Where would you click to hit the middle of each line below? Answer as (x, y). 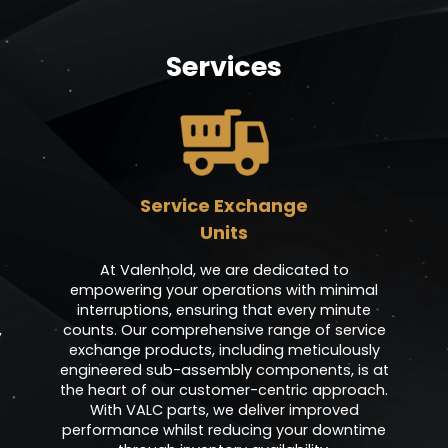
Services (224, 67)
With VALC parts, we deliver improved (224, 410)
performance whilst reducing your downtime (224, 430)
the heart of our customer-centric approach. (224, 390)
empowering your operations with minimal (224, 290)
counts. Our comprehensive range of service (224, 330)
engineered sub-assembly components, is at (224, 370)
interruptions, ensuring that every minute (224, 310)
